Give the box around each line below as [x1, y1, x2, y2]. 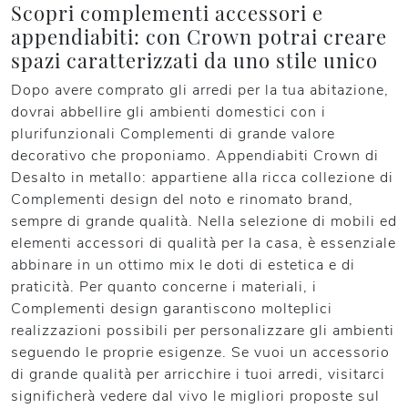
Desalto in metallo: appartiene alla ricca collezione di [11, 168, 393, 189]
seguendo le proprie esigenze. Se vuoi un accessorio [11, 342, 390, 363]
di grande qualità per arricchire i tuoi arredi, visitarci [11, 364, 385, 385]
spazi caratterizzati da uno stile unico [11, 46, 378, 74]
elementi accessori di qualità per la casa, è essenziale [11, 233, 396, 254]
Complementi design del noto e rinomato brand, [11, 189, 353, 210]
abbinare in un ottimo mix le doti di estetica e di [11, 255, 355, 276]
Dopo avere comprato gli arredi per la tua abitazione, [11, 80, 389, 101]
